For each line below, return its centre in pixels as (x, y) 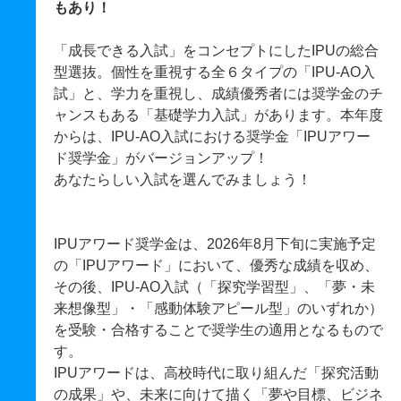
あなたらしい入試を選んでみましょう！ (183, 179)
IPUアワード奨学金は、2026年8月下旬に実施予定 (215, 244)
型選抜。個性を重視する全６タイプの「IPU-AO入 (214, 72)
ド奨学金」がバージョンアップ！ (161, 158)
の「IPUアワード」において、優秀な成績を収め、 (216, 265)
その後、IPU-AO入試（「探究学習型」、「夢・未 (214, 287)
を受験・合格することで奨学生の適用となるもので (218, 330)
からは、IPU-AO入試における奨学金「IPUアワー (212, 137)
